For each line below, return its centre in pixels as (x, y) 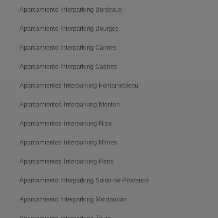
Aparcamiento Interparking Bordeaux (71, 9)
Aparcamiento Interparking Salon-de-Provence (84, 180)
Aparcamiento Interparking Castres (68, 66)
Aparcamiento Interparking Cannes (68, 47)
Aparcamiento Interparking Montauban (73, 199)
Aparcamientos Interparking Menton (70, 104)
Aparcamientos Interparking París (67, 161)
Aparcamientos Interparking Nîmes (68, 142)
